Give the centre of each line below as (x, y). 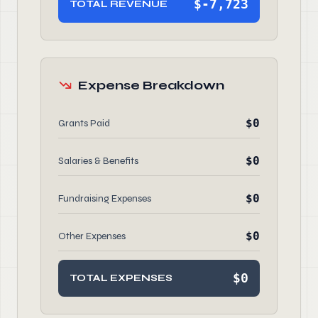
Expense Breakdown (151, 85)
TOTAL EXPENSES (121, 278)
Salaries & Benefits (98, 161)
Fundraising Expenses (105, 198)
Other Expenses (92, 236)
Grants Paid (84, 123)
